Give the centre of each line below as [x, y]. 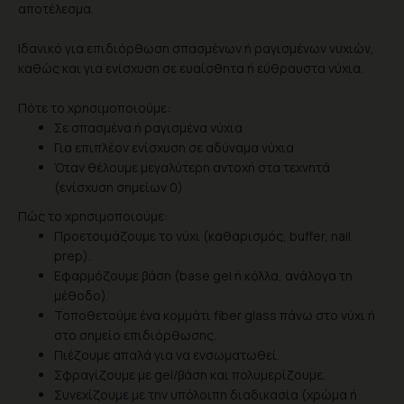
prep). [73, 256]
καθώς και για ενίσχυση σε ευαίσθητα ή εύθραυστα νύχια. [191, 68]
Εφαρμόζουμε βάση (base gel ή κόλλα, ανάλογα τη [203, 275]
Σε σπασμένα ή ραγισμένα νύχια [148, 128]
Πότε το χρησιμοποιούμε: [94, 108]
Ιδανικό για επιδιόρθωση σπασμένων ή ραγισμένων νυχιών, [196, 48]
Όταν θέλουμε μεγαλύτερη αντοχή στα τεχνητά [192, 167]
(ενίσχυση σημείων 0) [119, 187]
